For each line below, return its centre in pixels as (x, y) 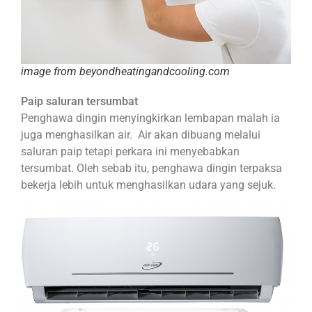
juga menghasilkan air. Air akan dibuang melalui (141, 135)
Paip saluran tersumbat (79, 102)
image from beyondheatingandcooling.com (125, 72)
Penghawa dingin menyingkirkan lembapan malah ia (150, 118)
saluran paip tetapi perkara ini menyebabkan (130, 152)
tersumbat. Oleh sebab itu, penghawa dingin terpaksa (151, 169)
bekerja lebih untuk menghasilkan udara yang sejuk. (148, 185)
